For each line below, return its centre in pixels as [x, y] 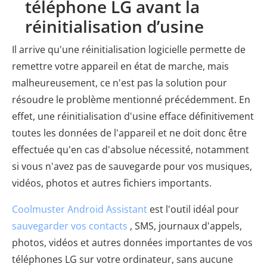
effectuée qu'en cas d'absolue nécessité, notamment [131, 150]
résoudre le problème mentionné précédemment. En [131, 100]
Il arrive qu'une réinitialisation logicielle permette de [129, 50]
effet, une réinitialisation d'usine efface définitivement [133, 117]
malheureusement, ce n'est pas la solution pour [119, 83]
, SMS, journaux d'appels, [185, 226]
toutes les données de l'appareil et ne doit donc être [129, 133]
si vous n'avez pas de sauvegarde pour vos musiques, [132, 167]
